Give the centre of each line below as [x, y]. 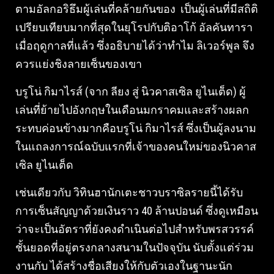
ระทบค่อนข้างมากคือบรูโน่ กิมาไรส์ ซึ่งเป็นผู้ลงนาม [136, 128]
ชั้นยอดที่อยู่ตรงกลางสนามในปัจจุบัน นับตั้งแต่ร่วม [135, 247]
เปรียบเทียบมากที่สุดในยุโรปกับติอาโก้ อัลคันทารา [134, 27]
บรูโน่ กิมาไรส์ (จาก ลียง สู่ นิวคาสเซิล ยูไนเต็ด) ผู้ [131, 91]
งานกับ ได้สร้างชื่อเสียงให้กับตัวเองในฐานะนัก [124, 266]
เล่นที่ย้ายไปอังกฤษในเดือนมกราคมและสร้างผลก [132, 110]
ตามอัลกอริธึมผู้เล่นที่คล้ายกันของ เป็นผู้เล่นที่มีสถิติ [137, 9]
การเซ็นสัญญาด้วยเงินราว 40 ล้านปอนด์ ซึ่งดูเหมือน [137, 211]
